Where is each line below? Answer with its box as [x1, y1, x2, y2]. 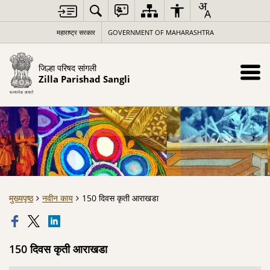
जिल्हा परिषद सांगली [38, 61, 96, 74]
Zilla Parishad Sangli [38, 72, 130, 86]
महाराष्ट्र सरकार [56, 28, 95, 37]
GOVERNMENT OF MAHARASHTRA [107, 28, 214, 37]
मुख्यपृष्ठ [9, 192, 33, 204]
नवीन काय [42, 192, 73, 204]
